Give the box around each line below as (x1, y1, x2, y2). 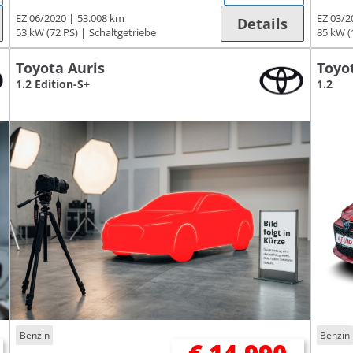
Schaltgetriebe (89, 25, 157, 39)
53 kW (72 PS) (16, 25, 79, 39)
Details (236, 13, 288, 33)
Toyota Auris (16, 58, 106, 77)
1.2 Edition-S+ (16, 76, 91, 91)
